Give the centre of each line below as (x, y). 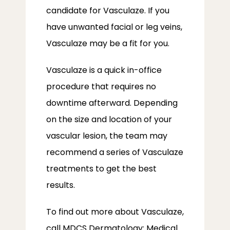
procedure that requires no (101, 87)
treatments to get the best (101, 169)
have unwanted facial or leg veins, (114, 27)
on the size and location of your (109, 119)
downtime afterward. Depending (112, 103)
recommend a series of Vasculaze (115, 152)
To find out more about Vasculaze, (115, 212)
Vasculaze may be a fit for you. (108, 43)
